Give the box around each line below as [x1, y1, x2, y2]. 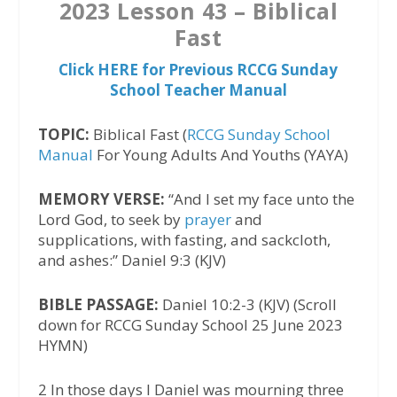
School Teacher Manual [109, 79, 287, 100]
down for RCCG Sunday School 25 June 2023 [37, 315, 343, 336]
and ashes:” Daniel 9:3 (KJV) [37, 249, 226, 270]
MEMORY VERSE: [37, 188, 168, 209]
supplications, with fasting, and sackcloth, [37, 229, 331, 250]
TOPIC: [37, 123, 90, 144]
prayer [183, 208, 231, 230]
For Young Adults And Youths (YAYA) [92, 144, 348, 165]
